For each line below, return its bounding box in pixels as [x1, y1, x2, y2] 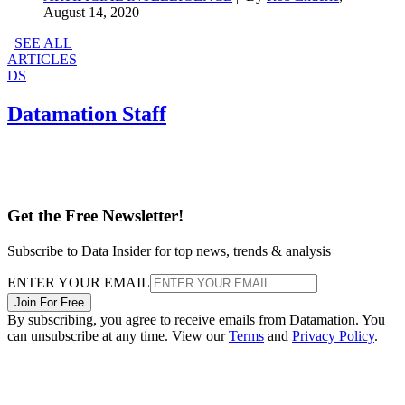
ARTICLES [7, 51, 77, 67]
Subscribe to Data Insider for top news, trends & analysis [7, 242, 331, 259]
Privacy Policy [292, 327, 374, 344]
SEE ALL [14, 34, 72, 51]
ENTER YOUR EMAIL [7, 274, 150, 290]
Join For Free [14, 295, 84, 309]
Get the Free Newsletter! [7, 206, 184, 226]
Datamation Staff [7, 101, 166, 126]
